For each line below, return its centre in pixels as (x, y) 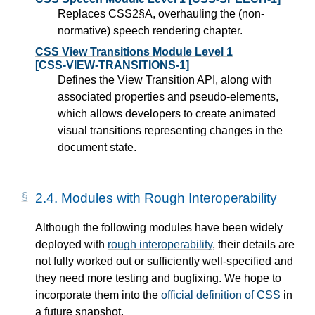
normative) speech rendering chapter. (150, 31)
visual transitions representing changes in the (170, 131)
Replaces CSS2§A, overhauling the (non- (161, 14)
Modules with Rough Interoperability (169, 198)
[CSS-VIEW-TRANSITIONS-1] (112, 65)
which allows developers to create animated (167, 114)
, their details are (253, 245)
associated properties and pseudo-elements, (168, 97)
